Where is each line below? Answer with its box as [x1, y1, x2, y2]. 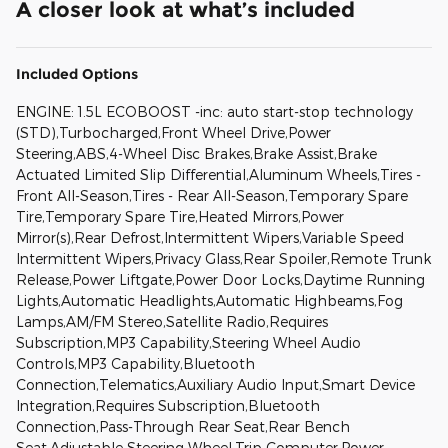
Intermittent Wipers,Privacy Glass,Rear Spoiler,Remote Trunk [16, 249, 431, 267]
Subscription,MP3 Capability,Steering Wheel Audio [16, 333, 361, 351]
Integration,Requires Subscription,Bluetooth [16, 396, 320, 414]
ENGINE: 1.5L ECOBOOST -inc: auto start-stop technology [16, 102, 413, 120]
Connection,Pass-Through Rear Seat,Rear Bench [16, 417, 350, 435]
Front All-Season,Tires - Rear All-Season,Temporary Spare [16, 186, 408, 204]
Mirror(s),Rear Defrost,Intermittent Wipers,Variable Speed [16, 228, 404, 246]
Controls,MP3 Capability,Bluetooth [16, 354, 255, 372]
